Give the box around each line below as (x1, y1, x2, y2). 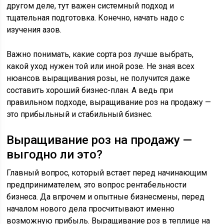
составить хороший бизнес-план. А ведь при (6, 85, 173, 95)
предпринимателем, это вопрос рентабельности (6, 180, 187, 189)
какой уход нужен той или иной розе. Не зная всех (6, 61, 195, 71)
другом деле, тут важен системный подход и (6, 1, 174, 10)
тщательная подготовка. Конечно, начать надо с (6, 13, 184, 22)
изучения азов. (6, 25, 62, 34)
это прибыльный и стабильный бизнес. (6, 109, 153, 119)
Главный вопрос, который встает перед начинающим (6, 168, 207, 177)
